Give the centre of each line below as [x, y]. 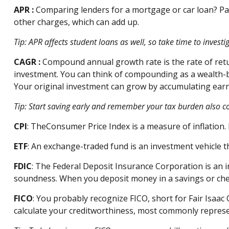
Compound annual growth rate [102, 62]
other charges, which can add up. [76, 22]
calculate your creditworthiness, [75, 211]
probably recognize [90, 198]
